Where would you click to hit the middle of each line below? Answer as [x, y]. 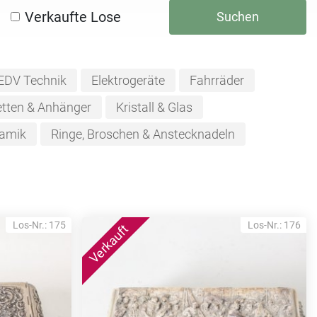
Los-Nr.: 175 [39, 225]
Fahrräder [217, 80]
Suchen [238, 16]
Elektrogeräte [128, 80]
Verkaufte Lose [73, 17]
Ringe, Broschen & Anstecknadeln [143, 134]
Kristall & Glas [154, 107]
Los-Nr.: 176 [274, 225]
